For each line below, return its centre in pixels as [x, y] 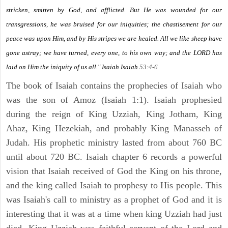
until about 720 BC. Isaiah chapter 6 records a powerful [114, 157]
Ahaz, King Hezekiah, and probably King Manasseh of [114, 129]
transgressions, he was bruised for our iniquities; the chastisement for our [114, 24]
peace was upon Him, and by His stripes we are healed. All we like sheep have [114, 39]
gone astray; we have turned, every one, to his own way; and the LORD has [114, 53]
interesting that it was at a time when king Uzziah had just [114, 214]
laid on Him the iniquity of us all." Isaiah [63, 67]
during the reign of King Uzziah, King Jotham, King [114, 114]
